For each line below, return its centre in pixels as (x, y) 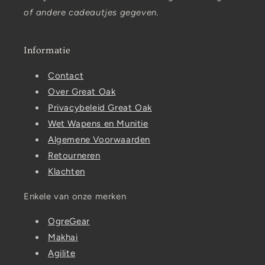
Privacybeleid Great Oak (100, 108)
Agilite (62, 253)
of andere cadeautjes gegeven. (91, 12)
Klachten (67, 172)
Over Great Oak (82, 92)
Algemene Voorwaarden (99, 140)
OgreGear (69, 221)
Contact (66, 76)
